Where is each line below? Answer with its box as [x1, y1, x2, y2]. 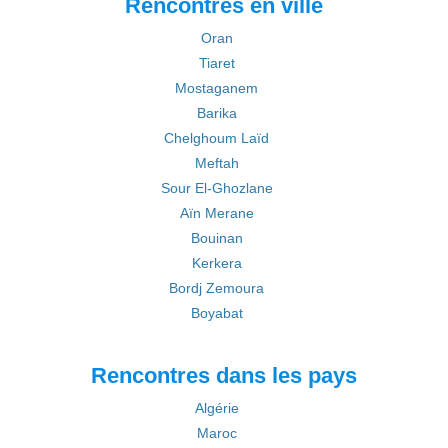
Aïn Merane [179, 205, 254, 221]
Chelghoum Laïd [164, 130, 269, 146]
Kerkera [191, 255, 242, 271]
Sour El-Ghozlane [160, 180, 273, 196]
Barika [196, 105, 237, 121]
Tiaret [198, 55, 235, 71]
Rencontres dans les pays [91, 363, 357, 388]
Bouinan [190, 230, 243, 246]
